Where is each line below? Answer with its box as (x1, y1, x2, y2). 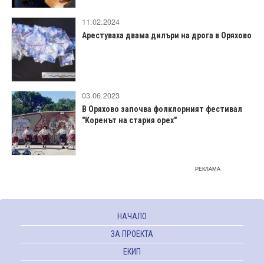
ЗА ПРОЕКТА (111, 229, 153, 239)
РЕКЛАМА (195, 164, 220, 173)
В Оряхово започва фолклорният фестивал (82, 104, 242, 114)
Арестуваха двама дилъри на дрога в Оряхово (82, 30, 252, 40)
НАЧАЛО (117, 211, 147, 221)
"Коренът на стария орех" (82, 115, 177, 125)
